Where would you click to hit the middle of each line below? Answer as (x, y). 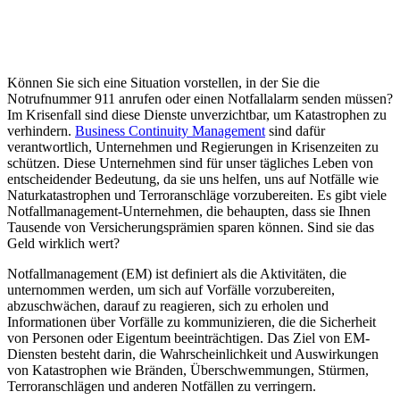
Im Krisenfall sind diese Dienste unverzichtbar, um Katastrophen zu (197, 114)
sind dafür (295, 130)
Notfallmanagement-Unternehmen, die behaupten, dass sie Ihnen (189, 211)
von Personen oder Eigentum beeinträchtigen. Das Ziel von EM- (188, 337)
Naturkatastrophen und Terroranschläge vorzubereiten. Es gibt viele (197, 195)
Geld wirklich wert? (63, 243)
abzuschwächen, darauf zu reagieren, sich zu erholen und (168, 305)
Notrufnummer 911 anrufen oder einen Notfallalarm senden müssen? (200, 98)
